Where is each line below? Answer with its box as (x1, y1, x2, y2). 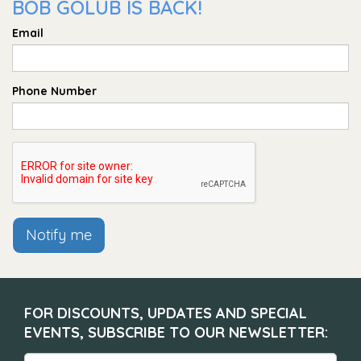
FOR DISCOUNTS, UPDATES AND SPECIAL (24, 304, 307, 322)
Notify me (26, 226, 92, 244)
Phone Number (12, 84, 97, 98)
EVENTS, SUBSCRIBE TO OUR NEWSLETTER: (24, 323, 328, 342)
